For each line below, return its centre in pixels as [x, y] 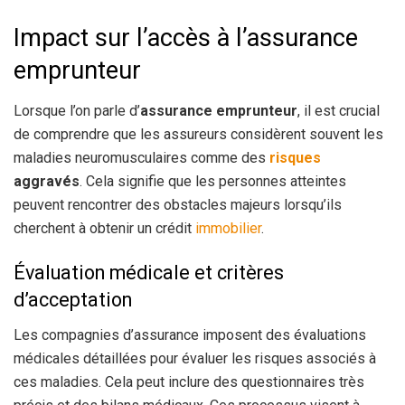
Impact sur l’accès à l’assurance [186, 38]
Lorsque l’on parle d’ [77, 110]
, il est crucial [339, 110]
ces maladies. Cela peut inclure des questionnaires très [189, 381]
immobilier [228, 228]
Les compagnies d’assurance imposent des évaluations [190, 334]
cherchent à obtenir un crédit [104, 228]
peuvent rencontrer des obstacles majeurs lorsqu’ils [178, 204]
